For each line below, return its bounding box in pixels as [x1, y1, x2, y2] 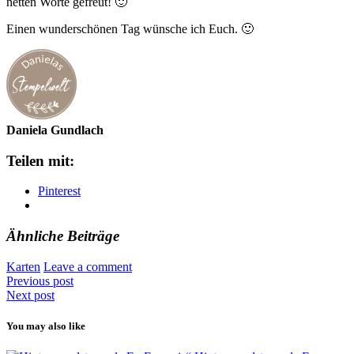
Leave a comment [43, 259, 132, 273]
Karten [6, 259, 40, 273]
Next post [6, 288, 55, 302]
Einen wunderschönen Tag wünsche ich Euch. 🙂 [6, 21, 254, 36]
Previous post [6, 273, 73, 288]
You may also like [6, 319, 85, 332]
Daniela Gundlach [6, 122, 104, 137]
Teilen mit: [6, 152, 74, 169]
